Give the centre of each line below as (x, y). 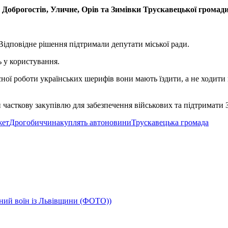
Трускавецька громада (170, 122)
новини (118, 122)
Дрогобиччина (35, 122)
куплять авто (82, 122)
